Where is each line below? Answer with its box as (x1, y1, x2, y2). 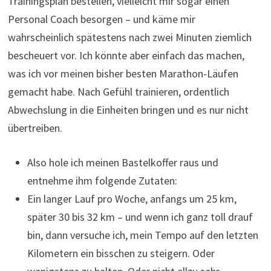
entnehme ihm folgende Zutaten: (27, 174, 177, 188)
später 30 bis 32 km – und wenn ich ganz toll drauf (27, 210, 253, 224)
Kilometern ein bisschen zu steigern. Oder (27, 246, 215, 261)
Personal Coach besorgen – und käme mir (7, 12, 195, 27)
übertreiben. (7, 121, 62, 135)
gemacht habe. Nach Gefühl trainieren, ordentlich (7, 85, 229, 99)
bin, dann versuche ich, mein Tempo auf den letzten (27, 228, 258, 243)
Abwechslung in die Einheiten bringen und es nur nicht (7, 103, 249, 117)
